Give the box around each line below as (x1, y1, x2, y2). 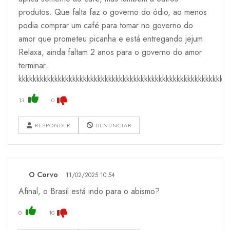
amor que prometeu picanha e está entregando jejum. (18, 32, 205, 45)
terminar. (18, 59, 48, 71)
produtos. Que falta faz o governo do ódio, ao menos (18, 6, 207, 18)
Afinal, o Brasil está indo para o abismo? (18, 185, 160, 197)
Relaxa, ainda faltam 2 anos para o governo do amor (18, 46, 202, 58)
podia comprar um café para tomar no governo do (18, 19, 193, 31)
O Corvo (29, 169, 58, 180)
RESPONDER (33, 121, 70, 129)
